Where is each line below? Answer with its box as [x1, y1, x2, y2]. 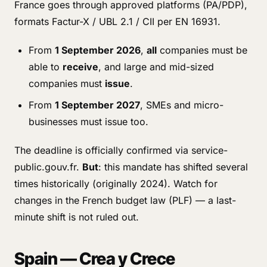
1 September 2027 [55, 99, 140, 111]
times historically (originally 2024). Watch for [14, 178, 218, 190]
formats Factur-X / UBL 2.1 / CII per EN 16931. [14, 15, 221, 27]
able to [29, 61, 63, 73]
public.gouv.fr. [14, 161, 82, 173]
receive [63, 61, 98, 73]
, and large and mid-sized [98, 61, 214, 73]
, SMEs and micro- [140, 99, 223, 111]
